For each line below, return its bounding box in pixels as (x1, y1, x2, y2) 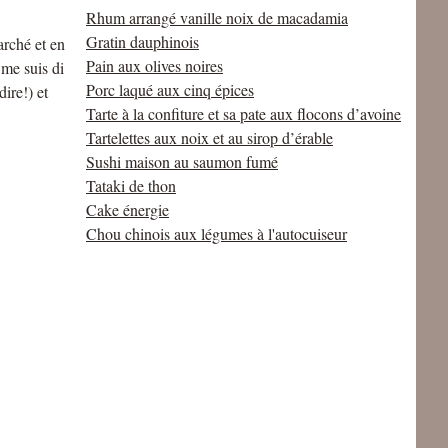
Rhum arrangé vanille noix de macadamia (86, 7, 348, 28)
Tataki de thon (86, 175, 176, 196)
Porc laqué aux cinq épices (86, 79, 254, 100)
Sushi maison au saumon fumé (86, 151, 278, 172)
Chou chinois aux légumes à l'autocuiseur (86, 223, 347, 244)
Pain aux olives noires (86, 55, 223, 76)
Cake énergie (86, 199, 169, 220)
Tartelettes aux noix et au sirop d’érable (86, 127, 333, 148)
